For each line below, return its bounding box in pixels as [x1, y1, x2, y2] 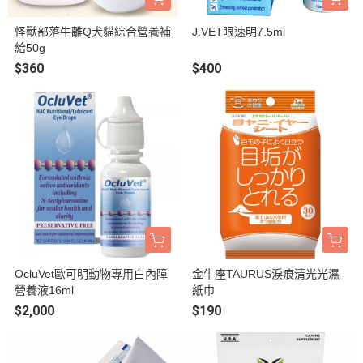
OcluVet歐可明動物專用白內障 [15, 267, 168, 281]
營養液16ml [15, 284, 74, 297]
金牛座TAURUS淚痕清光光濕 [192, 267, 340, 281]
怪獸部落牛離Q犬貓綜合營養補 [15, 25, 171, 39]
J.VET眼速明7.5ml [192, 25, 285, 39]
